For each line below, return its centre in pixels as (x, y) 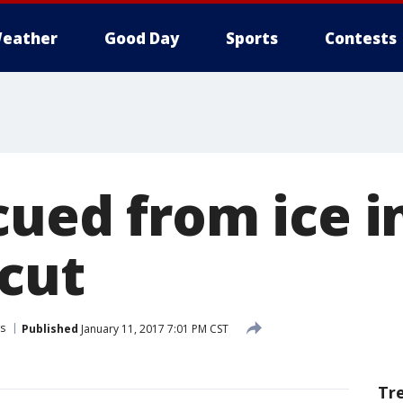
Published (50, 328)
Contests (361, 38)
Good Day (142, 38)
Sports (252, 38)
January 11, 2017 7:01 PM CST (153, 328)
